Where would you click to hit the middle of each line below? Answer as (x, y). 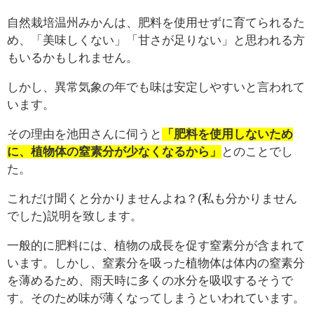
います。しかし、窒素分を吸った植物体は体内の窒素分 (156, 264)
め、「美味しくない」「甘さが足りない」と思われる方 (156, 41)
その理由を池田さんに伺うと (84, 135)
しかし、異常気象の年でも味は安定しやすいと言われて (156, 88)
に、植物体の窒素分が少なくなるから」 (114, 152)
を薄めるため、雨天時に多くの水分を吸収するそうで (150, 281)
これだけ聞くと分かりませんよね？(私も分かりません (152, 199)
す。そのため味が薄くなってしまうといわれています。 (156, 299)
